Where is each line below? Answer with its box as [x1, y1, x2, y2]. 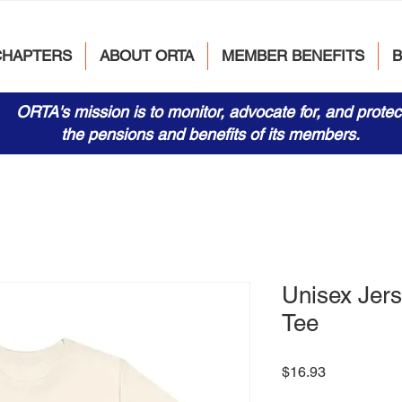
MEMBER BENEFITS [222, 47, 364, 65]
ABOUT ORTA [100, 47, 194, 65]
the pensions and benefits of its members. [61, 125, 361, 144]
